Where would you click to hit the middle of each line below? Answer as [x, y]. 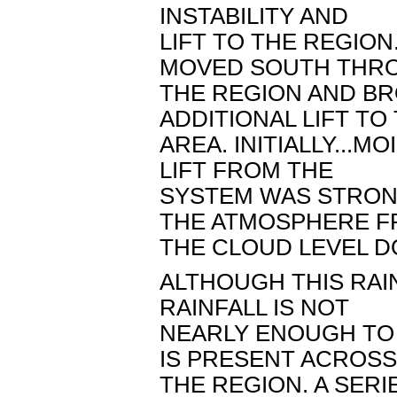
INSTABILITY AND [254, 16]
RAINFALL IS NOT [254, 307]
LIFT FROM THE [246, 170]
